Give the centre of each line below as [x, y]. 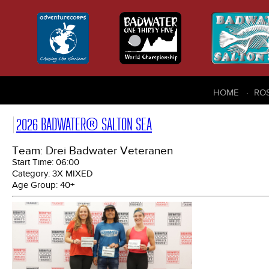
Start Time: [34, 162]
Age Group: [36, 185]
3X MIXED [73, 174]
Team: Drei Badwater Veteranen [92, 151]
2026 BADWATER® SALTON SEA [84, 125]
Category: [32, 174]
